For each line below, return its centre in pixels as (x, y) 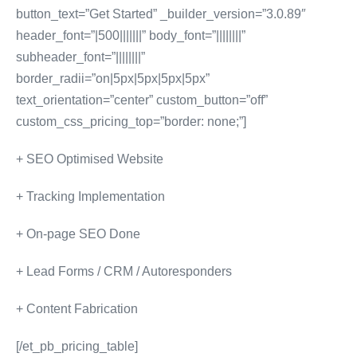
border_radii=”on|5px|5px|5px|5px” (113, 78)
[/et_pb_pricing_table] (77, 346)
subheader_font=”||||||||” (80, 57)
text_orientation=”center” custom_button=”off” (142, 100)
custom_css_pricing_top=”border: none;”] (131, 122)
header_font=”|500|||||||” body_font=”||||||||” (131, 35)
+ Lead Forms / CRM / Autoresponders (124, 271)
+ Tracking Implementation (90, 196)
